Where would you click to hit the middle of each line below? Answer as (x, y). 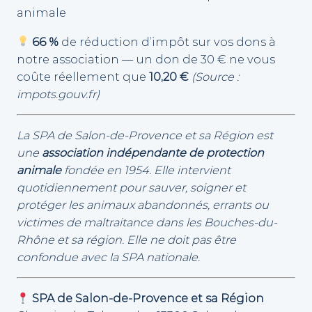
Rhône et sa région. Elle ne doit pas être (126, 240)
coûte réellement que (83, 76)
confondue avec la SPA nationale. (108, 257)
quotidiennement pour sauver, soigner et (131, 188)
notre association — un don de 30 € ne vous (146, 59)
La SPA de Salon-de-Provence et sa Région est (145, 135)
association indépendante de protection (153, 153)
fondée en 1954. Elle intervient (146, 170)
